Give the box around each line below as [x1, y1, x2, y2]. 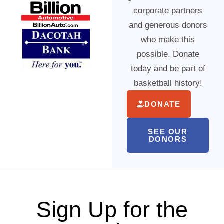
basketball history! [133, 78, 202, 88]
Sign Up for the [36, 196, 188, 222]
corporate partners [133, 5, 202, 15]
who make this [141, 34, 195, 44]
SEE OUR [148, 127, 188, 136]
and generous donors [128, 20, 207, 30]
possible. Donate [136, 49, 199, 59]
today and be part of [130, 63, 205, 73]
